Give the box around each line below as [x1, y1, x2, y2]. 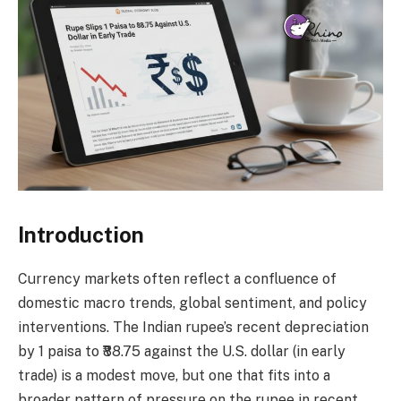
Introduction [18, 221, 144, 247]
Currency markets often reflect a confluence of [18, 269, 337, 287]
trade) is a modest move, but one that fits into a [18, 366, 330, 384]
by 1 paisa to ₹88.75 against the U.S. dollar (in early [18, 342, 346, 360]
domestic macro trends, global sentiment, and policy [18, 294, 367, 311]
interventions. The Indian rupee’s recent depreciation [18, 318, 369, 336]
